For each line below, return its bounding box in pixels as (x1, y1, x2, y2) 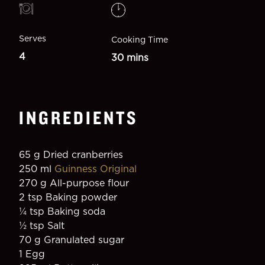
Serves (19, 33, 46, 44)
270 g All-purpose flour (19, 177, 129, 189)
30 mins (111, 51, 149, 63)
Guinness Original (54, 163, 137, 174)
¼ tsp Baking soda (19, 205, 105, 217)
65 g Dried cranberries (19, 148, 123, 160)
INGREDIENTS (19, 106, 138, 129)
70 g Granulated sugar (19, 234, 124, 245)
